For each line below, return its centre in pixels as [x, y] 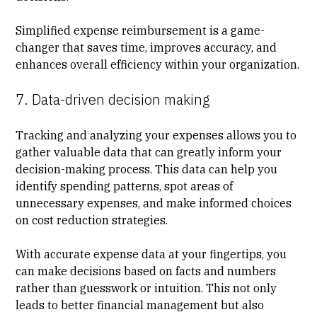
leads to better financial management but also [140, 305]
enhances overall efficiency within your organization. [158, 64]
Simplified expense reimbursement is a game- [140, 30]
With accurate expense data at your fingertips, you [151, 254]
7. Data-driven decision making [113, 99]
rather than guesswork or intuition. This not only [146, 288]
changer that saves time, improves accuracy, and [146, 47]
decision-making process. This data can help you [147, 169]
